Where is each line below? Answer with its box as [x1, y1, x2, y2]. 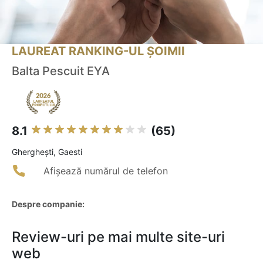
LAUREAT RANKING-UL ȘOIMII [12, 44, 185, 59]
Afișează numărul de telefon [43, 165, 168, 177]
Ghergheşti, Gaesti [12, 147, 82, 157]
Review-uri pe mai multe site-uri [12, 228, 225, 246]
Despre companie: [12, 199, 85, 210]
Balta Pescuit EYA [12, 64, 110, 79]
